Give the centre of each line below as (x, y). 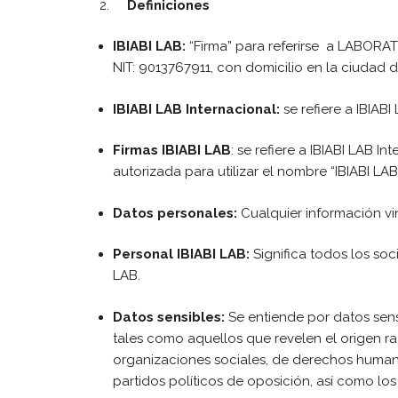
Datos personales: (175, 213)
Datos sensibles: (169, 317)
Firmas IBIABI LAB (172, 150)
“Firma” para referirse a (262, 46)
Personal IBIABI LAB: (181, 254)
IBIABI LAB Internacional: (196, 109)
